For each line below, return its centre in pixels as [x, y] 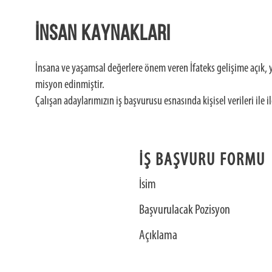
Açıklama [158, 236]
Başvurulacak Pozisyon [184, 210]
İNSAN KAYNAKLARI [103, 35]
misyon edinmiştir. [70, 85]
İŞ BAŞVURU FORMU [202, 161]
